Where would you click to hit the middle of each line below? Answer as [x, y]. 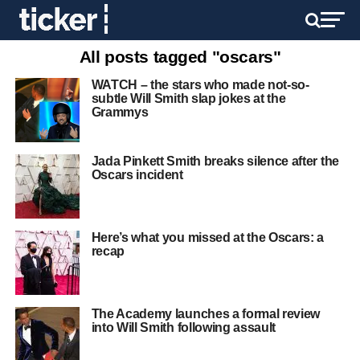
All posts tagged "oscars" [180, 57]
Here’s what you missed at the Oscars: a [208, 237]
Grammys [120, 112]
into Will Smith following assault [184, 327]
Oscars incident [137, 175]
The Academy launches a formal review [206, 314]
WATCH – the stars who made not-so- [200, 85]
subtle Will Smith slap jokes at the [188, 98]
